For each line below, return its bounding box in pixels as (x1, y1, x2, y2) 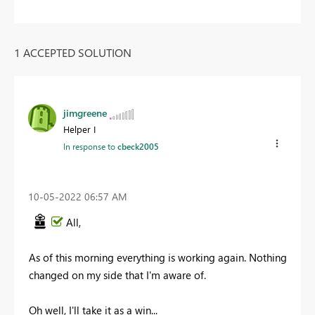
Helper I (63, 123, 96, 136)
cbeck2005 (117, 141, 159, 153)
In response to (63, 141, 117, 153)
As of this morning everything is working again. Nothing (29, 250, 287, 265)
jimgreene (63, 106, 107, 120)
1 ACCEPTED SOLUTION (14, 45, 131, 60)
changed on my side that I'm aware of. (29, 268, 206, 283)
